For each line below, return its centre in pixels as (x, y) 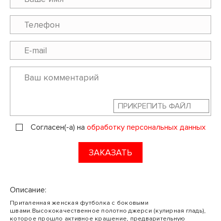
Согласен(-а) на (58, 128)
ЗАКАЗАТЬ (110, 153)
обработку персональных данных (146, 128)
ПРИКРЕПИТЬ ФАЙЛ (154, 106)
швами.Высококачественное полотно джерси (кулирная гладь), (108, 211)
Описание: (28, 190)
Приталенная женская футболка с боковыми (79, 203)
